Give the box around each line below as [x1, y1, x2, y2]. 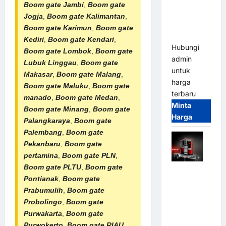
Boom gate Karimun [24, 23, 92, 32]
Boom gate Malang [56, 70, 121, 78]
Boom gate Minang [24, 104, 89, 113]
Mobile [171, 166, 195, 175]
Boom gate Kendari [48, 35, 114, 43]
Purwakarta [24, 209, 62, 217]
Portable [171, 178, 201, 187]
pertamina [24, 151, 58, 159]
